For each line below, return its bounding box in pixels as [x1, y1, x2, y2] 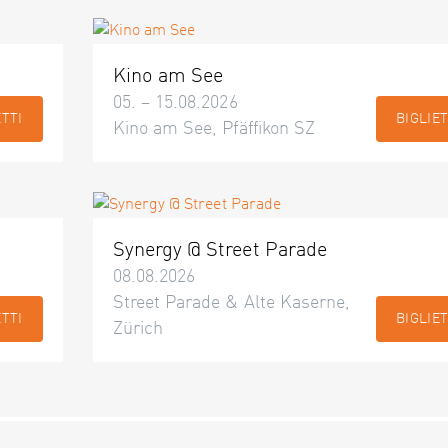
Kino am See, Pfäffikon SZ [112, 120, 315, 138]
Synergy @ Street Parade [112, 241, 327, 261]
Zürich [112, 320, 164, 338]
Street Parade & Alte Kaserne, [112, 294, 351, 312]
